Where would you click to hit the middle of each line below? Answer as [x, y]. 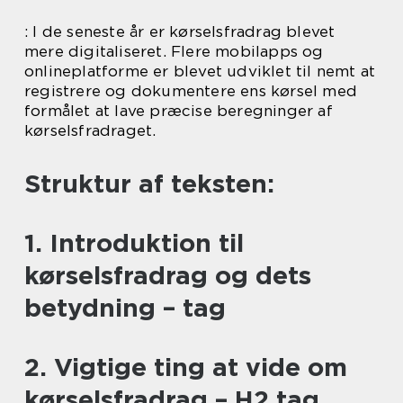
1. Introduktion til [134, 243]
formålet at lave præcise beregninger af [179, 111]
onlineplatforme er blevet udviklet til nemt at [200, 71]
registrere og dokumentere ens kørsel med [191, 91]
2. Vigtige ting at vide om [186, 367]
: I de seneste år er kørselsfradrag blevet [180, 31]
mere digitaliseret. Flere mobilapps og [174, 51]
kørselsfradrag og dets [168, 275]
